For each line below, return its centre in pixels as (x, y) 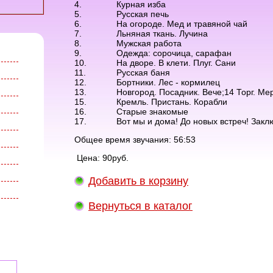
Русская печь (143, 14)
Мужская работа (149, 43)
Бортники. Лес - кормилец (168, 82)
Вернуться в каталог (140, 206)
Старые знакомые (152, 112)
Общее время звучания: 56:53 (135, 140)
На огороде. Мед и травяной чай (182, 24)
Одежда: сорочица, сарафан (174, 53)
